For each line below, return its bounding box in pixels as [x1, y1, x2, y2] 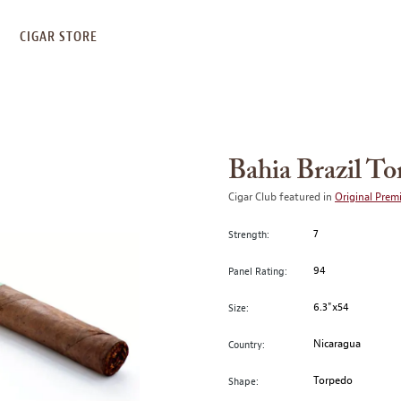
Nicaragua [313, 337, 362, 351]
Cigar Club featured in [228, 190, 335, 204]
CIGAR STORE [20, 30, 98, 44]
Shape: [228, 374, 259, 388]
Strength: [228, 227, 269, 241]
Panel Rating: [228, 264, 287, 277]
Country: [228, 337, 265, 351]
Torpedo [313, 373, 354, 388]
